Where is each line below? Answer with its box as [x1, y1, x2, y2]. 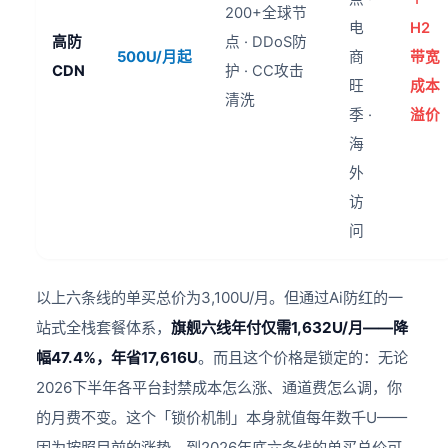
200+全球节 [225, 4, 308, 23]
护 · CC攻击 [225, 62, 305, 81]
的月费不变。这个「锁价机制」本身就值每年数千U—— [36, 408, 408, 428]
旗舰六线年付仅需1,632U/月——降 [171, 318, 409, 338]
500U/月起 [117, 48, 193, 67]
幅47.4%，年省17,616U [36, 348, 199, 368]
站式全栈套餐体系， [36, 318, 172, 338]
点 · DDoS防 [225, 33, 308, 52]
